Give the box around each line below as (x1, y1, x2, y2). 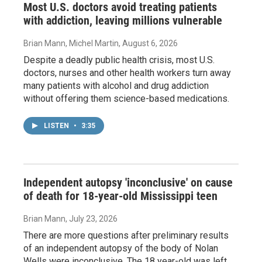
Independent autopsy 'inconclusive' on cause (23, 175, 233, 189)
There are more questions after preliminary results (23, 229, 229, 241)
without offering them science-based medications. (23, 92, 229, 104)
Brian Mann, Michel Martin (23, 38, 119, 48)
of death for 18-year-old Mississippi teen (23, 188, 218, 203)
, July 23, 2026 (65, 213, 118, 223)
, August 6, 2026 (119, 38, 178, 48)
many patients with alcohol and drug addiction (23, 80, 209, 91)
